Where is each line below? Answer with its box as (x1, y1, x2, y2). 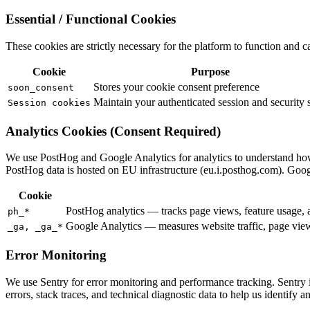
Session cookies (8, 97, 91, 108)
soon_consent (8, 82, 74, 93)
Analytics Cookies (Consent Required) (6, 123, 221, 138)
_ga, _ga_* (8, 221, 63, 232)
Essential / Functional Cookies (6, 12, 176, 27)
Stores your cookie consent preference (93, 80, 259, 93)
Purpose (190, 65, 230, 77)
